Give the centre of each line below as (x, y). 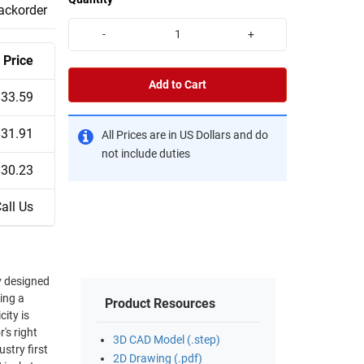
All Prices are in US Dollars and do (185, 135)
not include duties (146, 154)
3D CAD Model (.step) (167, 340)
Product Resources (160, 304)
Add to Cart (178, 84)
